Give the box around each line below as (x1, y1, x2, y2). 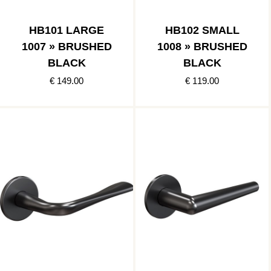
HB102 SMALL (165, 24, 240, 37)
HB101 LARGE (29, 24, 104, 37)
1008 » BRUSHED (157, 41, 247, 53)
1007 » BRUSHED (21, 41, 112, 53)
